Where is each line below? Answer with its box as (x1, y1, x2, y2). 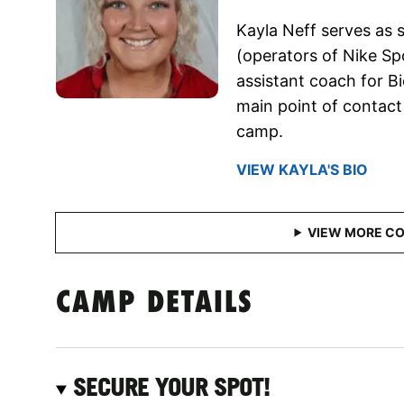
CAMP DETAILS (56, 288, 253, 320)
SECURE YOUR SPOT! (73, 372, 271, 401)
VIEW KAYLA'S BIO (236, 160, 368, 179)
